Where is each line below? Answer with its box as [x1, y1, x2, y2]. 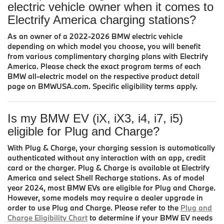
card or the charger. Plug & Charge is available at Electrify [7, 162, 209, 172]
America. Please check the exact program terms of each [7, 61, 201, 71]
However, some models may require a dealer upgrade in [7, 192, 203, 202]
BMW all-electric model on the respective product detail [7, 71, 199, 81]
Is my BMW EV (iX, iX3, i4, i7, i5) [7, 111, 183, 125]
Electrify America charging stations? [7, 12, 196, 26]
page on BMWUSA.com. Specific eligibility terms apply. [7, 81, 197, 91]
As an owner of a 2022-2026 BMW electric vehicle [7, 31, 182, 41]
